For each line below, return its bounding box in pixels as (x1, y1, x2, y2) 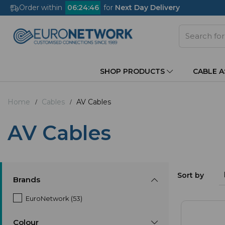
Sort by (177, 170, 204, 180)
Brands (13, 175, 40, 184)
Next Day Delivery (115, 3, 180, 12)
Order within (19, 3, 65, 12)
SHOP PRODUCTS (100, 67, 167, 76)
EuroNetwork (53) (26, 194, 82, 202)
